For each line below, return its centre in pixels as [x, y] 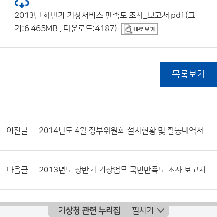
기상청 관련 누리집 [89, 211]
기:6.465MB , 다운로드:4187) [66, 29]
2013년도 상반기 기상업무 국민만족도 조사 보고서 [122, 170]
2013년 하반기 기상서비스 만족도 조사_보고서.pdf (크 [105, 15]
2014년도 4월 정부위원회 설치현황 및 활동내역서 [121, 131]
